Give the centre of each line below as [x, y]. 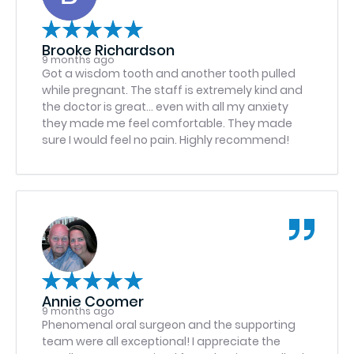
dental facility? [85, 38]
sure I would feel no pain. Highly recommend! [166, 140]
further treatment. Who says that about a [158, 21]
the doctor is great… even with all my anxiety [165, 107]
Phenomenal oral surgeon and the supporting [169, 325]
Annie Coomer [93, 301]
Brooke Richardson [108, 50]
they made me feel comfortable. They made [167, 123]
